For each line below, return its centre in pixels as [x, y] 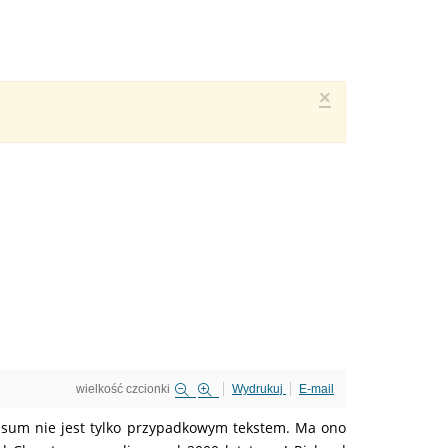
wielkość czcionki [123, 388]
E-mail [316, 388]
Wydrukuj [257, 388]
